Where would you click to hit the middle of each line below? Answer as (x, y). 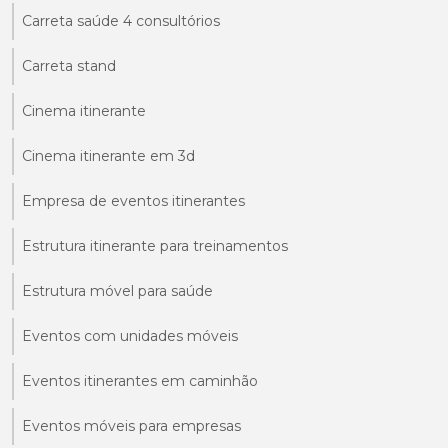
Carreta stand (69, 65)
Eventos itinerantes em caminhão (140, 380)
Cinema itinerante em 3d (108, 155)
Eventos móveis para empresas (131, 425)
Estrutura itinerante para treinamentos (155, 245)
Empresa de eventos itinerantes (133, 200)
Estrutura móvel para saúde (117, 290)
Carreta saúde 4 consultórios (121, 20)
